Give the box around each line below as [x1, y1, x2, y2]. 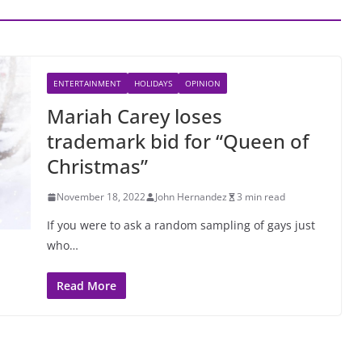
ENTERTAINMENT [53, 78, 121, 89]
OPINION [185, 78, 221, 89]
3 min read [237, 190, 285, 204]
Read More [57, 278, 116, 293]
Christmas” [47, 153, 148, 179]
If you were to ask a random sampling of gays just [47, 217, 315, 233]
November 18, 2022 [57, 190, 145, 204]
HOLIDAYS [134, 78, 172, 89]
